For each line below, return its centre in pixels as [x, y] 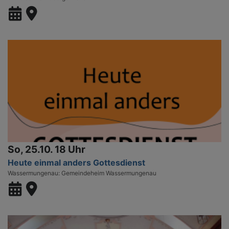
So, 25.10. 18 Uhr [47, 149]
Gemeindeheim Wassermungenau [109, 173]
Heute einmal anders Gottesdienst [76, 162]
